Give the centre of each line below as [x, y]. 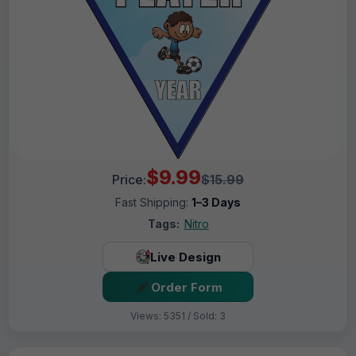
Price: [129, 180]
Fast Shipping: [153, 203]
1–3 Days [216, 203]
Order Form [186, 287]
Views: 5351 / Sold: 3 [178, 316]
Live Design [185, 257]
